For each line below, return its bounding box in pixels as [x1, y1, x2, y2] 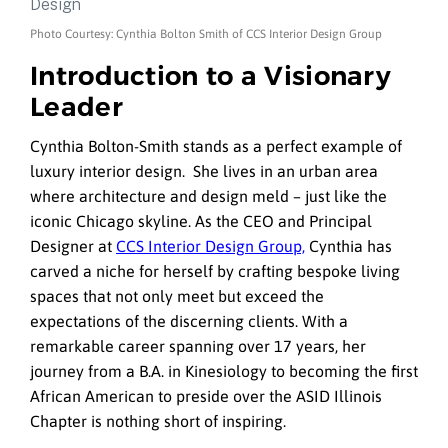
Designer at [30, 237, 116, 256]
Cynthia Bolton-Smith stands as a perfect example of [30, 137, 402, 156]
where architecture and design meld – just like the [30, 187, 387, 206]
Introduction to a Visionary [30, 59, 392, 92]
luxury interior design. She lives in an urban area [30, 162, 378, 181]
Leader [30, 90, 123, 123]
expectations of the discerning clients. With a [30, 312, 348, 331]
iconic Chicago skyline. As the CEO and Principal [30, 212, 372, 231]
